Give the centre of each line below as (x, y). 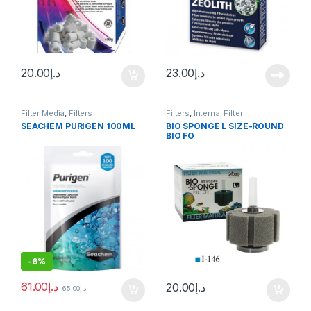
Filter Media (43, 114)
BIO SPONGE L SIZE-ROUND (225, 126)
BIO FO (180, 136)
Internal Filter (218, 114)
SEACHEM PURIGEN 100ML (78, 126)
